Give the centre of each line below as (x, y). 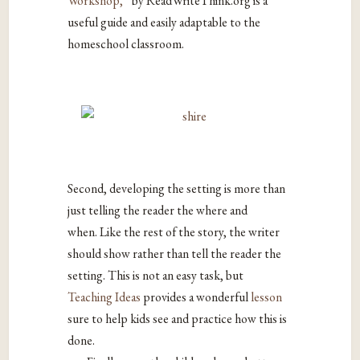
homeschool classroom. (126, 44)
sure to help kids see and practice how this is (178, 319)
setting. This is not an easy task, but (156, 276)
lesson (267, 297)
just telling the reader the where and (158, 211)
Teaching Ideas (104, 297)
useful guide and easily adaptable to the (164, 22)
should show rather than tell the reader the (175, 254)
